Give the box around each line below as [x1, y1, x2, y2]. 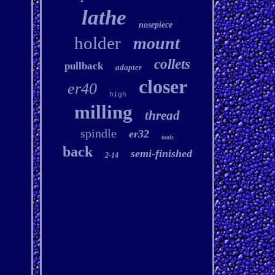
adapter [115, 63, 142, 72]
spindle [80, 126, 117, 140]
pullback [64, 60, 103, 72]
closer [138, 76, 187, 98]
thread [145, 108, 180, 123]
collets [153, 56, 190, 72]
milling [74, 101, 133, 123]
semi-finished [130, 147, 192, 160]
